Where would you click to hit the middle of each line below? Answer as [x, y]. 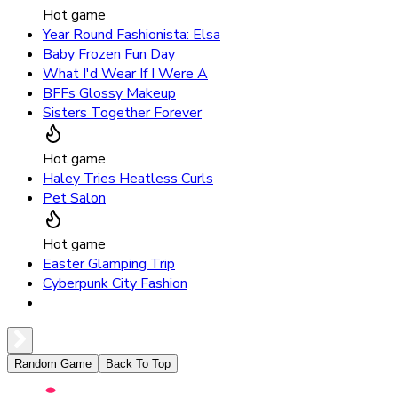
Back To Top [138, 364]
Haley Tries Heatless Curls [128, 179]
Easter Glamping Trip [109, 264]
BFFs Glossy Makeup [109, 94]
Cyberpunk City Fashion [115, 284]
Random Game [53, 364]
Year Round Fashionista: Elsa [131, 35]
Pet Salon [74, 199]
